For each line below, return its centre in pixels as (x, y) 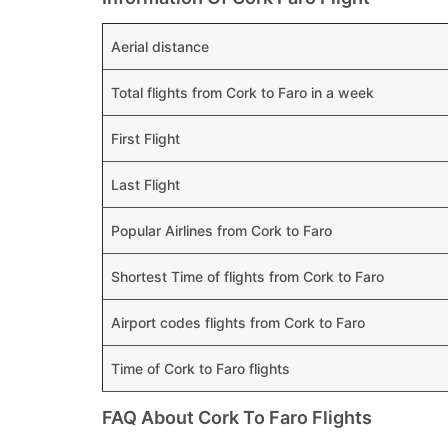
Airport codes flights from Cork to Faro (238, 322)
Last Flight (145, 184)
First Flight (145, 138)
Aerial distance (160, 46)
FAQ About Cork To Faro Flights (237, 417)
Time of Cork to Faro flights (200, 368)
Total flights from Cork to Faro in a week (242, 92)
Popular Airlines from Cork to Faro (221, 230)
